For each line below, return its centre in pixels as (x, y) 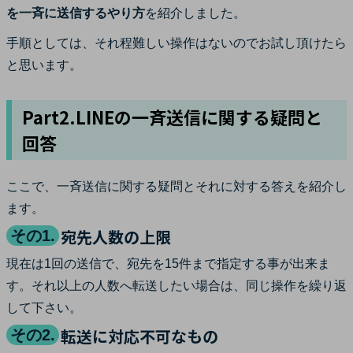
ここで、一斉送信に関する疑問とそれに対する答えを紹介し (176, 186)
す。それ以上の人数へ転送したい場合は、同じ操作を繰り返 (176, 285)
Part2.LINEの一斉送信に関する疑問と (172, 116)
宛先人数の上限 (116, 236)
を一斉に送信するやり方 (76, 13)
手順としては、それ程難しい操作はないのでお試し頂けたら (176, 43)
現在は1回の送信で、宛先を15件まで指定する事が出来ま (168, 263)
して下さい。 (44, 307)
